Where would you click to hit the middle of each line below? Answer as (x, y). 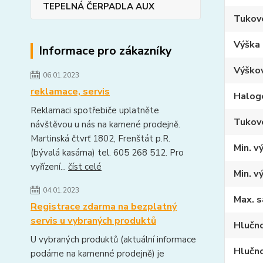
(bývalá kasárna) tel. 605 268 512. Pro (107, 153)
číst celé (85, 167)
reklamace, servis (70, 92)
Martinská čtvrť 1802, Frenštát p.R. (100, 139)
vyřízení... (49, 167)
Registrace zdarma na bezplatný (104, 207)
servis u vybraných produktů (93, 221)
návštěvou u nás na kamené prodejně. (105, 124)
